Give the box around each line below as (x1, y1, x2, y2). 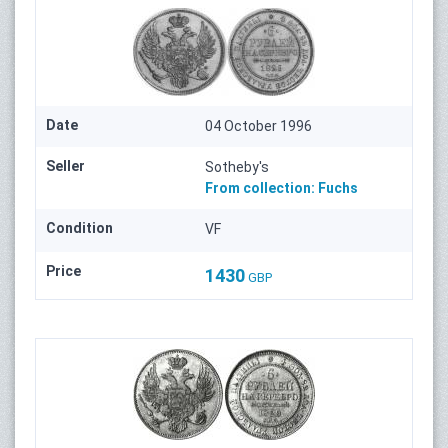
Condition (46, 219, 113, 236)
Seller (46, 157, 85, 174)
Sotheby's (205, 158, 270, 175)
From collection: (205, 179, 316, 196)
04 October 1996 (205, 117, 313, 134)
